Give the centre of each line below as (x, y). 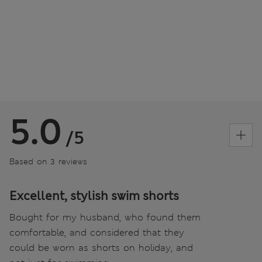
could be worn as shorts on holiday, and (101, 247)
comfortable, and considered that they (97, 232)
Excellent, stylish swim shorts (94, 196)
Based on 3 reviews (48, 161)
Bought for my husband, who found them (105, 217)
